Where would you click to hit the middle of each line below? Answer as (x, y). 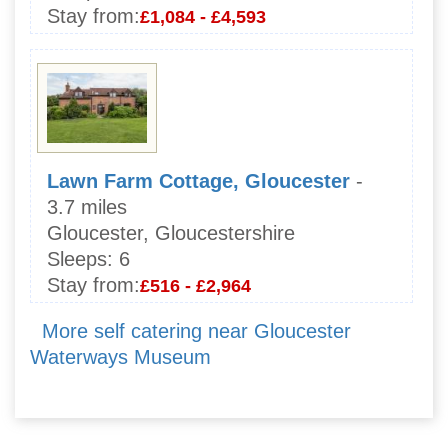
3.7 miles (87, 206)
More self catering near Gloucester (196, 330)
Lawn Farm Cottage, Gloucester (198, 180)
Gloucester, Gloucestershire (171, 232)
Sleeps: (80, 258)
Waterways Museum (120, 356)
